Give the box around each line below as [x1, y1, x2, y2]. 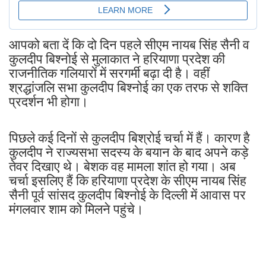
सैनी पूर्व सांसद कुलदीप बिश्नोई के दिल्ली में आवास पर [9, 187, 246, 202]
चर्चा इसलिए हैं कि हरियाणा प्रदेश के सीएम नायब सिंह [9, 173, 246, 188]
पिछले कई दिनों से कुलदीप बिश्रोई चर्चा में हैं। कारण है [9, 130, 250, 145]
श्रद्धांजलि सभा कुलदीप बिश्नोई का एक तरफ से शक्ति [9, 80, 248, 95]
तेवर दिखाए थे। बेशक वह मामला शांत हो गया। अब [9, 159, 236, 174]
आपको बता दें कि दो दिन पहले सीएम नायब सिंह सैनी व [9, 37, 249, 52]
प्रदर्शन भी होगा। [9, 94, 91, 109]
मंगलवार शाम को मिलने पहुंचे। [9, 201, 144, 217]
